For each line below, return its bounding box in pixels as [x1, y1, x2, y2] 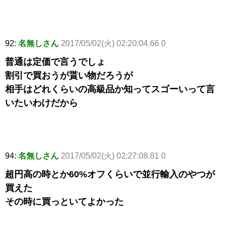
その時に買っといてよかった [5, 197, 124, 207]
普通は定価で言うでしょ [5, 57, 105, 67]
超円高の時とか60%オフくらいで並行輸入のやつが [5, 169, 215, 180]
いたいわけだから [5, 98, 78, 108]
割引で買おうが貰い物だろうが [5, 70, 133, 81]
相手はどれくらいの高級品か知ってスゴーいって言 [5, 84, 215, 95]
